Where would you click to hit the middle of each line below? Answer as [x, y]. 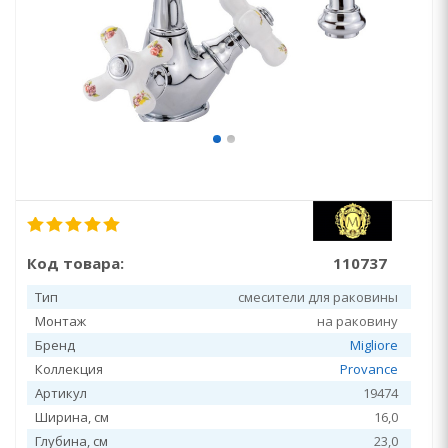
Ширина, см [72, 417]
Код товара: [75, 263]
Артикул [61, 393]
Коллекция [69, 369]
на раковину [357, 321]
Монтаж [60, 321]
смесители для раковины [318, 297]
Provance [369, 369]
